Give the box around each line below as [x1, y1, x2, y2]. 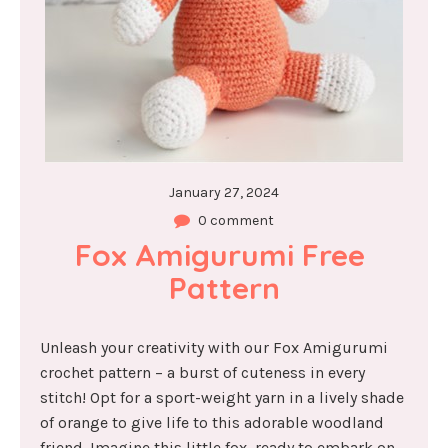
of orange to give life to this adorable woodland [40, 413, 384, 432]
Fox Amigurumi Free [75, 236, 365, 274]
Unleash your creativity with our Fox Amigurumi [40, 338, 388, 357]
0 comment [198, 212, 274, 229]
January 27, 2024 [169, 184, 279, 201]
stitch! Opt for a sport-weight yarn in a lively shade [40, 388, 404, 407]
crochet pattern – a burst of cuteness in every [40, 363, 365, 382]
